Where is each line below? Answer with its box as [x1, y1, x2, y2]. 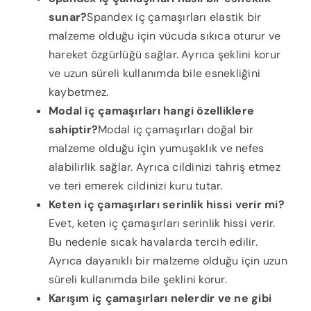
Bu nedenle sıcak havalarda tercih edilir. [48, 235, 258, 250]
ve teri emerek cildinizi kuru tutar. [48, 178, 223, 194]
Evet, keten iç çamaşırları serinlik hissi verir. [48, 216, 276, 231]
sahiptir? [48, 122, 99, 137]
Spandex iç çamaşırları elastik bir [87, 10, 262, 25]
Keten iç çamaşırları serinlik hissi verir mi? [48, 197, 285, 212]
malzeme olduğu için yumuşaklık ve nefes [48, 141, 264, 156]
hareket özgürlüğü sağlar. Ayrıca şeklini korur [48, 47, 281, 62]
